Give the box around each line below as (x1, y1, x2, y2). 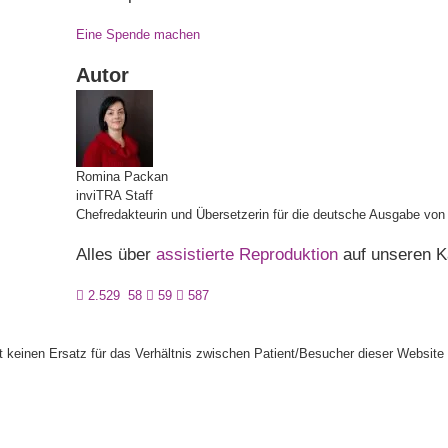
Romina (76, 169, 120, 184)
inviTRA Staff (76, 188, 153, 203)
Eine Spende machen (76, 27, 200, 42)
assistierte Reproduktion (156, 245, 338, 264)
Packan (124, 169, 168, 184)
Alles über (76, 245, 156, 264)
